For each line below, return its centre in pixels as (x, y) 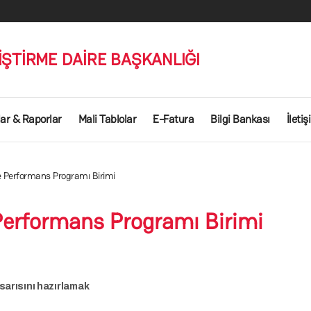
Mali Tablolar (107, 119)
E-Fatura (173, 119)
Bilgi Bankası (240, 119)
